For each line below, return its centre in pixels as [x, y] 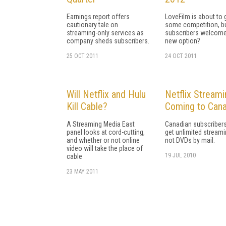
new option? [183, 41]
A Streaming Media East [101, 124]
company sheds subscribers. [108, 41]
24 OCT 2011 [181, 56]
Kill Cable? [87, 106]
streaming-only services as [105, 33]
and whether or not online [103, 140]
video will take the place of [105, 148]
